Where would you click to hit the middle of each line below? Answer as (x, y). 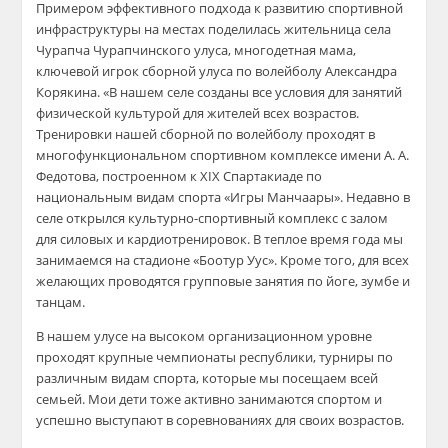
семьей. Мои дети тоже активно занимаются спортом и (209, 399)
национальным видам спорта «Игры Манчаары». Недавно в (223, 197)
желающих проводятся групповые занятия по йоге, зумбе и (223, 281)
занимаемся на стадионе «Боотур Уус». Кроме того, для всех (223, 260)
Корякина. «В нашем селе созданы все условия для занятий (219, 92)
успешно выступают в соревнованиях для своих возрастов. (220, 420)
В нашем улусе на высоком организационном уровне (204, 336)
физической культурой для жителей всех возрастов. (198, 113)
